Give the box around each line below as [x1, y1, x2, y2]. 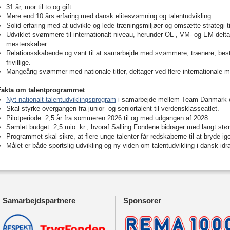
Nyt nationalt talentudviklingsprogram [6, 95, 116, 103]
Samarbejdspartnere [3, 196, 75, 205]
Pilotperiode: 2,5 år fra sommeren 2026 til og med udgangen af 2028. [6, 114, 214, 122]
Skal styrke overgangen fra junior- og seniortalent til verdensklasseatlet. [6, 105, 223, 112]
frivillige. [6, 59, 31, 66]
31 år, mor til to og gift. [6, 3, 73, 11]
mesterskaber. [6, 40, 48, 48]
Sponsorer [123, 196, 161, 205]
